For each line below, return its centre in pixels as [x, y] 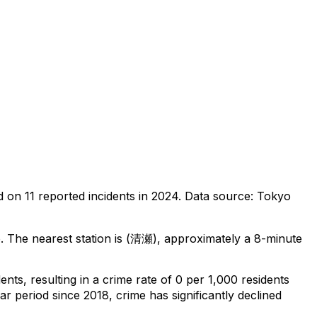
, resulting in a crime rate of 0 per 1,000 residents [156, 279]
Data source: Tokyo [238, 196]
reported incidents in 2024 [106, 196]
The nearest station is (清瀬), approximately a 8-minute [153, 238]
